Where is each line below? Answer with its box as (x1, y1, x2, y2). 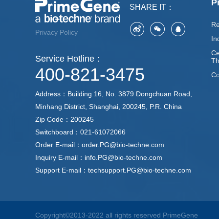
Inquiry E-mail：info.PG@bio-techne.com (35, 153, 162, 161)
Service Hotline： (35, 54, 103, 64)
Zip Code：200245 (35, 115, 94, 123)
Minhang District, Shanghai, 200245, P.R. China (35, 103, 182, 110)
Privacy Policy (35, 28, 78, 36)
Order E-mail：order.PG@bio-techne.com (35, 141, 164, 149)
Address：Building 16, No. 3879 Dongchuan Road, (35, 90, 192, 98)
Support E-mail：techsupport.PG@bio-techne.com (35, 166, 191, 174)
